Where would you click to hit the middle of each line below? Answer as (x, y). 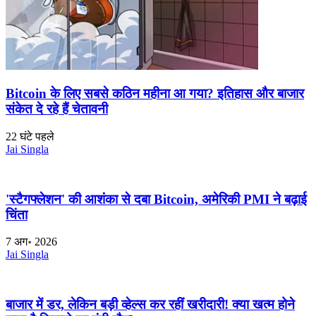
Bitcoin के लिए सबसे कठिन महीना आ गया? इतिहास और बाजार (155, 94)
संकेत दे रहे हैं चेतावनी (57, 109)
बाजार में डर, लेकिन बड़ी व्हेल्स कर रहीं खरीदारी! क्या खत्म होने (150, 305)
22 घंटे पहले (30, 136)
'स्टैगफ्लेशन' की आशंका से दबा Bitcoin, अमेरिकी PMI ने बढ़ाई (156, 199)
